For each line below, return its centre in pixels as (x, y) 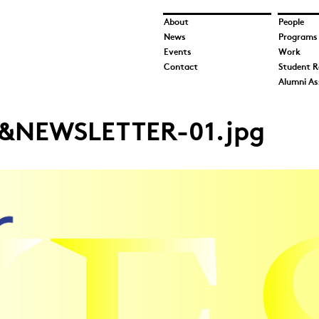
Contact (181, 68)
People (292, 23)
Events (177, 53)
